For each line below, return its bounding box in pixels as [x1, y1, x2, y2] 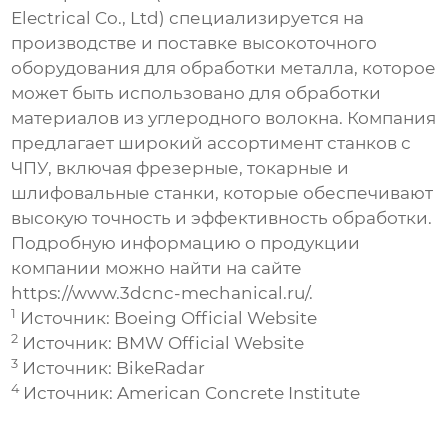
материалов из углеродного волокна [11, 108, 340, 129]
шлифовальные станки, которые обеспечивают [11, 183, 434, 204]
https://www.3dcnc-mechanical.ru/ [11, 283, 310, 304]
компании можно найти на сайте [11, 258, 303, 279]
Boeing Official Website [114, 308, 318, 329]
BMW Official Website [116, 333, 305, 354]
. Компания [339, 108, 437, 129]
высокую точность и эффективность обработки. [11, 208, 433, 229]
